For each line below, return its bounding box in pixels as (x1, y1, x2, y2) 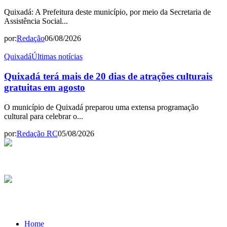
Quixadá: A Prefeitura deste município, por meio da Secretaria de (4, 8, 211, 17)
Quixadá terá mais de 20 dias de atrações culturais (4, 70, 212, 82)
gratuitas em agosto (4, 82, 85, 93)
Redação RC (17, 129, 58, 138)
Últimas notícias (31, 52, 83, 61)
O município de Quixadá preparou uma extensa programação (4, 102, 199, 111)
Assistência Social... (4, 17, 68, 26)
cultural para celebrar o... (4, 111, 83, 121)
